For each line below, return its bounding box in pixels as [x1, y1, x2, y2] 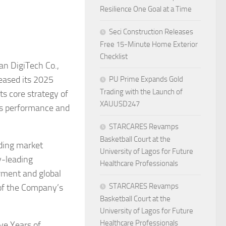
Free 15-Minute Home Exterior [100, 40, 198, 49]
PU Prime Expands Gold [109, 75, 183, 84]
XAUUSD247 [100, 99, 140, 108]
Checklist [100, 52, 128, 61]
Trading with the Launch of [100, 87, 183, 96]
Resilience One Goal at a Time [100, 5, 192, 14]
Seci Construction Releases [109, 27, 193, 36]
